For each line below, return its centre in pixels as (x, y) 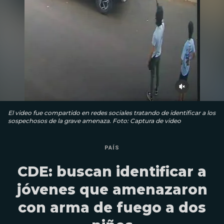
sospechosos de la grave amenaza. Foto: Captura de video (94, 121)
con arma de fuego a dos (112, 207)
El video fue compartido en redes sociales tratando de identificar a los (112, 113)
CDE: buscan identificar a (112, 171)
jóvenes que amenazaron (112, 189)
